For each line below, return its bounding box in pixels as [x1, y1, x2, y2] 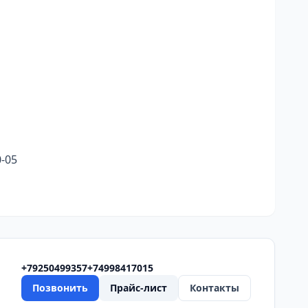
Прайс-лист [110, 281, 167, 294]
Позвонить [32, 281, 88, 294]
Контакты [190, 281, 239, 294]
